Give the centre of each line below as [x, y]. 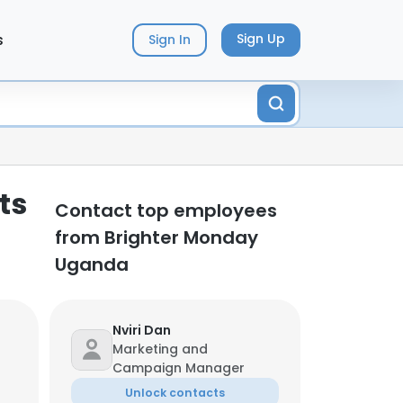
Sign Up [260, 39]
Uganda [92, 264]
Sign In [169, 40]
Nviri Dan [142, 330]
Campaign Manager [179, 368]
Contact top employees [166, 210]
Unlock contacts [175, 393]
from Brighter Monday [157, 237]
